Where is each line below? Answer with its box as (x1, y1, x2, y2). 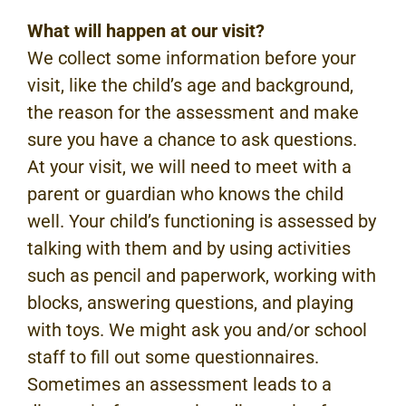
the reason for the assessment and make (27, 101, 359, 124)
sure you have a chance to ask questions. (27, 129, 357, 151)
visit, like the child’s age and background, (27, 74, 353, 97)
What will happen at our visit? (27, 20, 265, 43)
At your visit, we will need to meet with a (27, 156, 352, 179)
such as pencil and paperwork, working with (27, 265, 376, 287)
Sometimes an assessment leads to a (27, 373, 332, 396)
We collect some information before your (27, 47, 356, 70)
